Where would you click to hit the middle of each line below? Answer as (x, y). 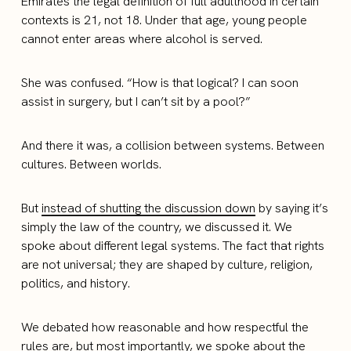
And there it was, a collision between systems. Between (173, 145)
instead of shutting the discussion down (149, 208)
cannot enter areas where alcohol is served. (142, 38)
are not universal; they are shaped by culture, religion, (167, 264)
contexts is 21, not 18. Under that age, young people (165, 20)
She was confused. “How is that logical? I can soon (160, 82)
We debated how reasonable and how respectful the (165, 327)
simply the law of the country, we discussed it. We (157, 226)
